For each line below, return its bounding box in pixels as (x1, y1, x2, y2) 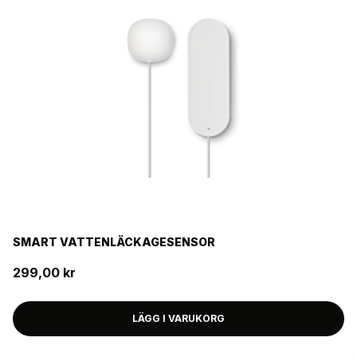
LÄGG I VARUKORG (132, 312, 225, 324)
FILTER (17, 3, 50, 15)
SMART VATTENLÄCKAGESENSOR (13, 235, 215, 249)
